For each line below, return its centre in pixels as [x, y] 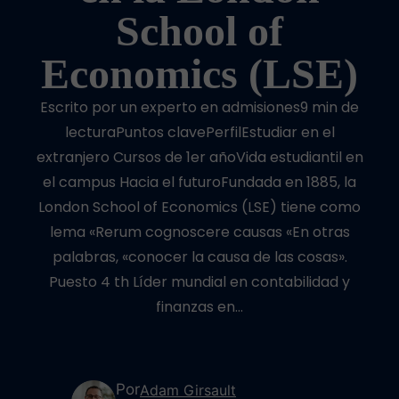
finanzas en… [199, 307]
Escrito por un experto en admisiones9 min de [199, 107]
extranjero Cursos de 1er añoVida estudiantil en [199, 157]
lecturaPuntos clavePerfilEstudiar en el [199, 132]
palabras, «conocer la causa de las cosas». [199, 257]
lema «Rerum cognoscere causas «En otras [199, 232]
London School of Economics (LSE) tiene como [199, 207]
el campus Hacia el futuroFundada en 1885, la [199, 182]
